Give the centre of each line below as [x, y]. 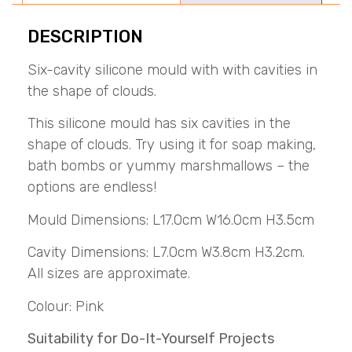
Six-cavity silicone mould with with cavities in [172, 70]
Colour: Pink [66, 306]
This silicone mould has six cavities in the [159, 124]
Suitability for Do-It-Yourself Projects [151, 338]
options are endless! [92, 187]
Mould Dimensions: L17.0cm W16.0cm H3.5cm [171, 220]
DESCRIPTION [85, 36]
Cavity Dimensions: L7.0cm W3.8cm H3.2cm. [168, 253]
